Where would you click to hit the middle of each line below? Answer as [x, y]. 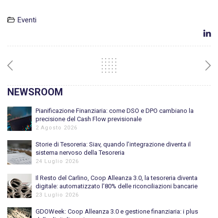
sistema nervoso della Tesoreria [80, 152]
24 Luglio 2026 [57, 161]
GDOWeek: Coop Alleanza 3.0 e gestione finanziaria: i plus [117, 211]
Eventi [27, 20]
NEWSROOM [35, 92]
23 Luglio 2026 [57, 195]
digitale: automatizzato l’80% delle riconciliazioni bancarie [117, 186]
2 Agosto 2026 [56, 127]
